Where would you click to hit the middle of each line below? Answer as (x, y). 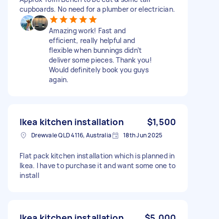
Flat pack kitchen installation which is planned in (97, 155)
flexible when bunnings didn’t (96, 50)
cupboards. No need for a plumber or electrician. (97, 9)
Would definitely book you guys (99, 69)
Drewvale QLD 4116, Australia (71, 135)
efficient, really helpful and (92, 40)
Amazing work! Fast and (88, 30)
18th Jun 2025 (143, 135)
